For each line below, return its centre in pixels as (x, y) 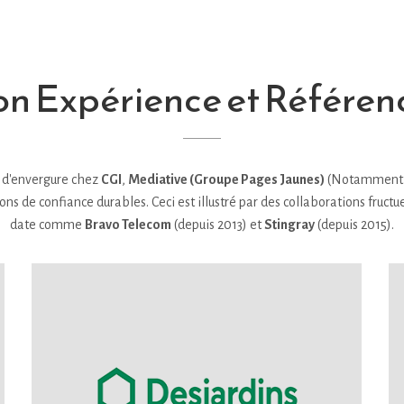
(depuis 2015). (354, 225)
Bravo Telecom (128, 225)
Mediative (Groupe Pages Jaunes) (226, 180)
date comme (47, 225)
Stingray (289, 225)
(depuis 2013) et (218, 225)
